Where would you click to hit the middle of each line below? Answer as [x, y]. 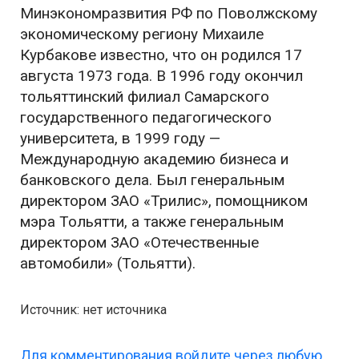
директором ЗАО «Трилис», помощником [164, 201]
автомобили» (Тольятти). [108, 263]
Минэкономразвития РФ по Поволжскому [169, 13]
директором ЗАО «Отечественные [139, 242]
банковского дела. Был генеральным [152, 180]
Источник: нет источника [93, 310]
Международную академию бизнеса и [154, 159]
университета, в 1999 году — [120, 138]
